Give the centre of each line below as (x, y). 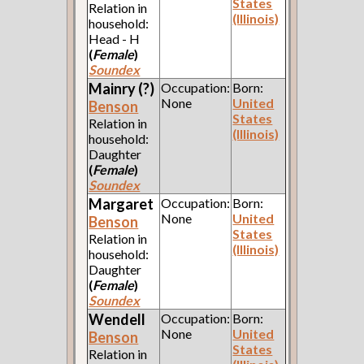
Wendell (117, 319)
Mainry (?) (122, 88)
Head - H (115, 38)
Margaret (121, 204)
